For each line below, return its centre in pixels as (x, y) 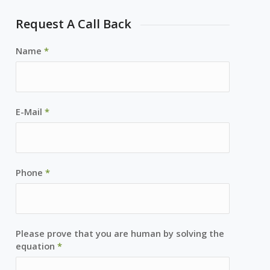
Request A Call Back (74, 24)
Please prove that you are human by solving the (120, 234)
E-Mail (30, 112)
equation (37, 246)
